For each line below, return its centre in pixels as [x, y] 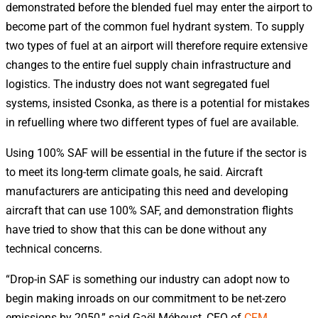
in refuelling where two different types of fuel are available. [152, 122]
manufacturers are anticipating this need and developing [147, 191]
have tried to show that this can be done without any [136, 229]
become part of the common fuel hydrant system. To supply [155, 26]
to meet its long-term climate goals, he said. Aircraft [134, 172]
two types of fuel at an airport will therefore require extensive [157, 45]
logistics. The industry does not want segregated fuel [138, 84]
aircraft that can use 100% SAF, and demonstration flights [149, 210]
